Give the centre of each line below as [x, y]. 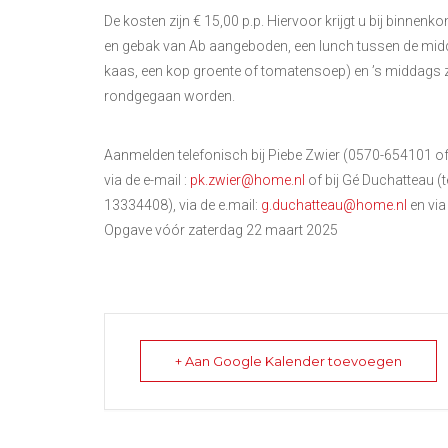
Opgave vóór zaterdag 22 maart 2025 [221, 230]
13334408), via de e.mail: [182, 205]
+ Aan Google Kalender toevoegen [288, 361]
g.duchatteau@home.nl [334, 205]
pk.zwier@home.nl [247, 180]
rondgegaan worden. [169, 96]
